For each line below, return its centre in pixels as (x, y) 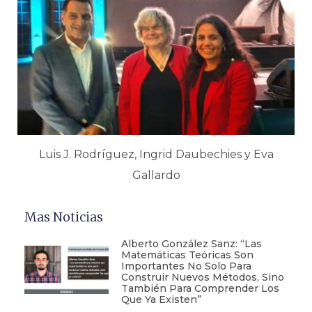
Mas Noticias (64, 217)
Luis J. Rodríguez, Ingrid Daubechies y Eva (156, 155)
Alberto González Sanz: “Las (191, 244)
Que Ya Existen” (161, 300)
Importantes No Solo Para (186, 266)
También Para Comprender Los (200, 289)
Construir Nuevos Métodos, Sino (202, 278)
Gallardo (156, 175)
